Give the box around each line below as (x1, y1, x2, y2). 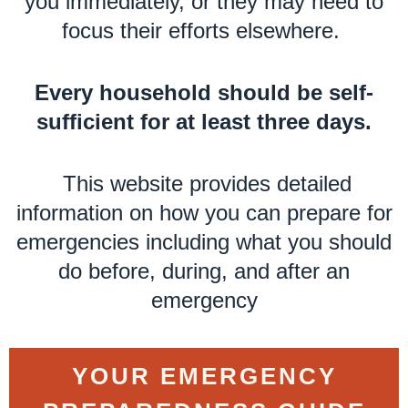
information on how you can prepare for (15, 200, 393, 226)
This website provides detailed (63, 171, 352, 197)
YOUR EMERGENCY (71, 362, 337, 391)
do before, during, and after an (58, 259, 350, 284)
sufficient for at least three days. (36, 109, 372, 135)
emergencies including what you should (16, 229, 392, 255)
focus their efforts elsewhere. (62, 18, 346, 44)
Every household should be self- (35, 80, 373, 106)
